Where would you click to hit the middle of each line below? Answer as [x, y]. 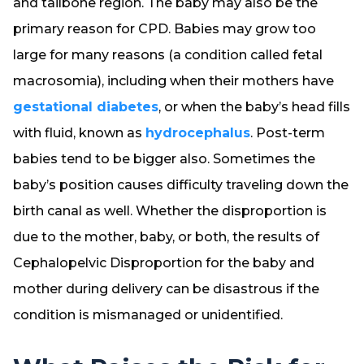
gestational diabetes [86, 107]
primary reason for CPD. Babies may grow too [165, 29]
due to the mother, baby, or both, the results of [166, 237]
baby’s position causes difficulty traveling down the [181, 185]
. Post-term [288, 133]
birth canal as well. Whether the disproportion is [170, 211]
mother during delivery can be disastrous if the [166, 289]
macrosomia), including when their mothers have [173, 81]
